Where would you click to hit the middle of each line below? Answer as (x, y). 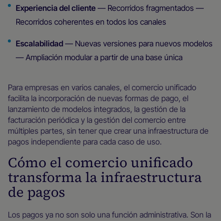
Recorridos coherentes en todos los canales (91, 22)
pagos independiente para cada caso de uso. (85, 142)
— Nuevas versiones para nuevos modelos (138, 43)
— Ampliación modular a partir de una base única (99, 57)
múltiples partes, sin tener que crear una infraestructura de (108, 131)
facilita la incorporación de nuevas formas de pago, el (98, 98)
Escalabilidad (39, 43)
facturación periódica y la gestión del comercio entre (97, 120)
